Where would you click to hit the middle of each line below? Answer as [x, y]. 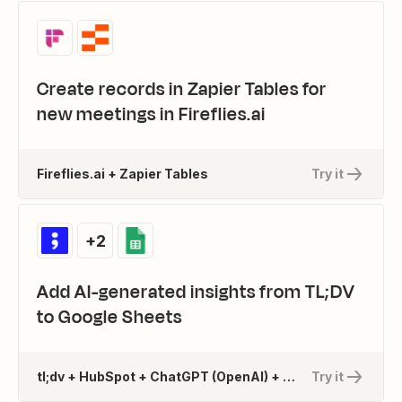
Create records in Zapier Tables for [182, 90]
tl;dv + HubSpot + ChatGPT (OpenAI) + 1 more [289, 376]
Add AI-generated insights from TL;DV [196, 293]
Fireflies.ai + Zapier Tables [122, 173]
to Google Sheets [109, 318]
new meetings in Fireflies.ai [151, 115]
